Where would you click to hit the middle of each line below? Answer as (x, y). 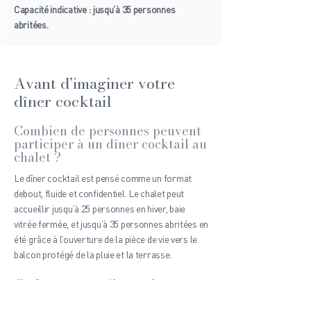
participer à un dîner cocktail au (110, 144)
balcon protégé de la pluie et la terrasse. (93, 254)
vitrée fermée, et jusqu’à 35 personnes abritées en (111, 224)
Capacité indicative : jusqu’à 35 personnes (95, 9)
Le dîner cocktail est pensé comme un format (103, 178)
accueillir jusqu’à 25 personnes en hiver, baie (100, 209)
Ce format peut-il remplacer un (107, 284)
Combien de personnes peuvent (108, 131)
